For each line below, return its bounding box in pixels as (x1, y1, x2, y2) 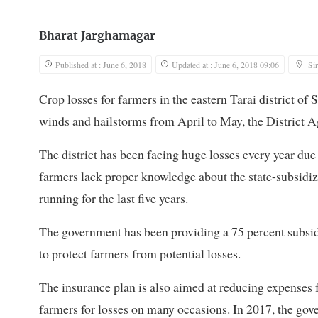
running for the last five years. (39, 190, 188, 207)
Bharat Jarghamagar (39, 31, 155, 43)
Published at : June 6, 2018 (55, 59, 146, 71)
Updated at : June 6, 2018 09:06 (172, 59, 279, 71)
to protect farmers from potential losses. (39, 245, 241, 263)
